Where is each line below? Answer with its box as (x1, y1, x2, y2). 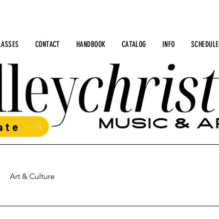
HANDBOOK (76, 40, 106, 49)
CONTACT (35, 40, 60, 49)
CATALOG (121, 40, 146, 49)
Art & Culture (10, 172, 55, 181)
